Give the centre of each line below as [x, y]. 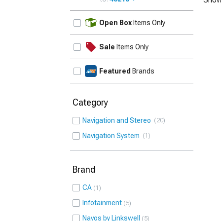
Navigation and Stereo [118, 120]
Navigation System [112, 136]
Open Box [115, 23]
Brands [143, 71]
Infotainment [102, 203]
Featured [115, 71]
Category [90, 102]
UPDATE [177, 17]
